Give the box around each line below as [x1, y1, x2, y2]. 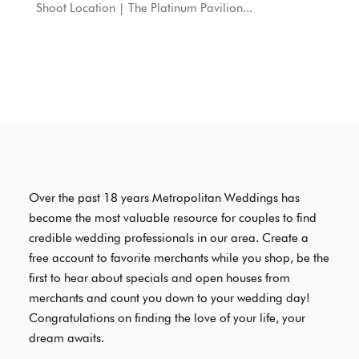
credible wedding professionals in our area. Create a [28, 230, 309, 245]
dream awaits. [28, 330, 104, 345]
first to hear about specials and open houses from [28, 270, 290, 285]
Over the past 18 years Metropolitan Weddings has [28, 190, 300, 205]
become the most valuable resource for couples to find [28, 210, 317, 225]
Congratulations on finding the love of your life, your [28, 310, 305, 325]
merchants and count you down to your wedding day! [28, 290, 310, 305]
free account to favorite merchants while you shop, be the [28, 250, 329, 265]
